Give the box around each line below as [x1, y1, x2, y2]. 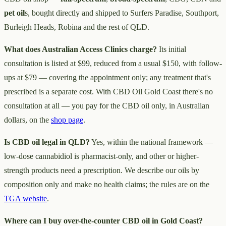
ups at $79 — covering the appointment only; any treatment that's [4, 73, 211, 82]
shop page [51, 115, 83, 124]
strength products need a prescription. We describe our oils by [4, 165, 199, 175]
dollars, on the [4, 115, 51, 124]
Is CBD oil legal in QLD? [4, 137, 90, 146]
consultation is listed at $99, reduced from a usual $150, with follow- [4, 59, 222, 68]
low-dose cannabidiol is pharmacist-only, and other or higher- [4, 151, 199, 160]
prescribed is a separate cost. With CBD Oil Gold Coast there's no [4, 87, 213, 96]
